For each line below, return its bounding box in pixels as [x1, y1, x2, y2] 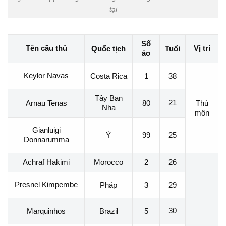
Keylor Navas [24, 71, 69, 80]
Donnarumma [23, 135, 69, 144]
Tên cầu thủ [25, 44, 67, 53]
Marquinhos [27, 206, 66, 215]
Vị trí [193, 44, 210, 53]
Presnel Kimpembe [15, 180, 78, 189]
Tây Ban [94, 93, 123, 102]
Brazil [99, 206, 118, 215]
